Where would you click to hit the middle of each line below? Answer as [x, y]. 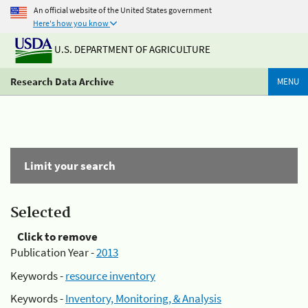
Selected [41, 213]
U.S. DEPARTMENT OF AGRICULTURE [131, 49]
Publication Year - [53, 252]
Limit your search [70, 166]
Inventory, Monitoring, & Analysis [143, 298]
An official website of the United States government [123, 10]
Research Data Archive [62, 81]
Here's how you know [71, 23]
